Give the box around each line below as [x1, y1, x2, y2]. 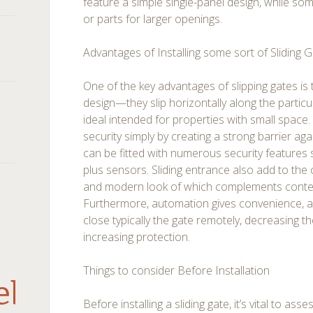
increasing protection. [83, 229, 191, 245]
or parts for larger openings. [83, 11, 223, 27]
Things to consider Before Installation [83, 263, 270, 278]
